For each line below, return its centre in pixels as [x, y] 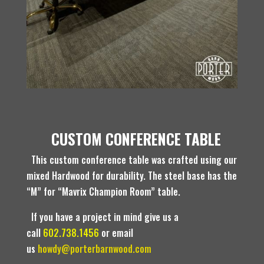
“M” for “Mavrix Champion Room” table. [103, 191]
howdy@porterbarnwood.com [94, 248]
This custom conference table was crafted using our [131, 159]
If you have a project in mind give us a [102, 217]
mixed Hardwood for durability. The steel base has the [131, 175]
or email [116, 232]
